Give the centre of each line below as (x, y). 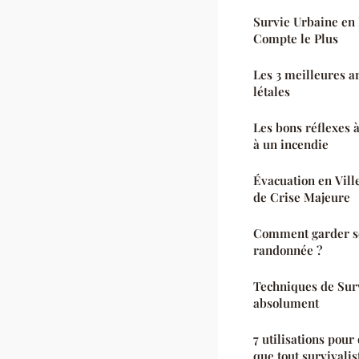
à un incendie (291, 144)
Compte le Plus (296, 38)
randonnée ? (288, 250)
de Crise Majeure (302, 197)
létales (272, 91)
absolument (286, 303)
